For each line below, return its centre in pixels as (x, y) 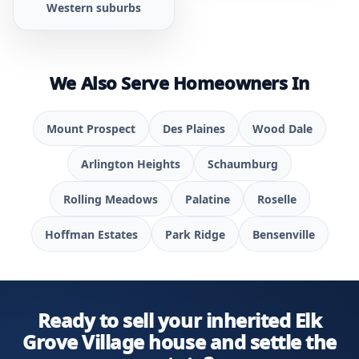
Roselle (276, 199)
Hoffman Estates (91, 234)
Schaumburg (243, 163)
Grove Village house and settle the (179, 342)
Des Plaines (194, 128)
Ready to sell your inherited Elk (179, 320)
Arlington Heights (131, 163)
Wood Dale (282, 128)
